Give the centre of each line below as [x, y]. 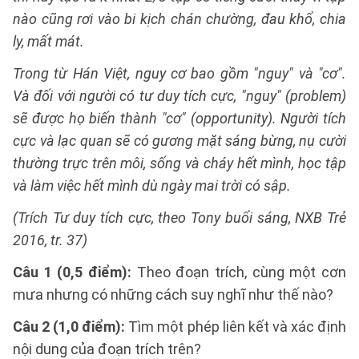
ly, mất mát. [48, 41]
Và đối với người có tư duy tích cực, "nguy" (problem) [179, 96]
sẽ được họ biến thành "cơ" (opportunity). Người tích [179, 118]
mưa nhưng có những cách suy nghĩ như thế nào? [173, 294]
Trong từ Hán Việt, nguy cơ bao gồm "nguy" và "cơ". [179, 73]
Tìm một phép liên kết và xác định [236, 327]
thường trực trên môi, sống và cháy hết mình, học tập [179, 163]
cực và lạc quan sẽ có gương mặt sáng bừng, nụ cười [179, 141]
